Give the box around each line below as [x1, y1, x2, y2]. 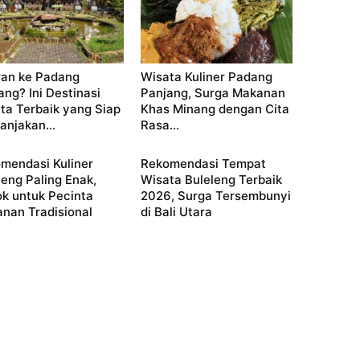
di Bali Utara [141, 204, 213, 220]
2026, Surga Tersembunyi [141, 188, 292, 204]
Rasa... [141, 117, 180, 133]
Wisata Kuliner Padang [141, 69, 273, 85]
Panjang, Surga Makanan [141, 85, 286, 101]
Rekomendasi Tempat [141, 156, 267, 172]
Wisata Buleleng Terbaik [141, 172, 283, 188]
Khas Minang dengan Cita [141, 101, 290, 117]
